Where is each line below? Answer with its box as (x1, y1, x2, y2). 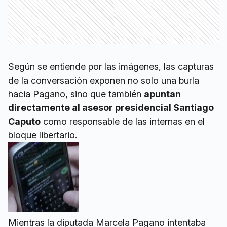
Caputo (8, 116, 41, 127)
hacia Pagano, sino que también (8, 89, 144, 99)
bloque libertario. (8, 130, 77, 140)
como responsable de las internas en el (41, 116, 205, 127)
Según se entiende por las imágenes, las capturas (8, 61, 214, 72)
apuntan (144, 89, 181, 99)
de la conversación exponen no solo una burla (8, 75, 199, 86)
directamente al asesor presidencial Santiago (8, 102, 214, 113)
